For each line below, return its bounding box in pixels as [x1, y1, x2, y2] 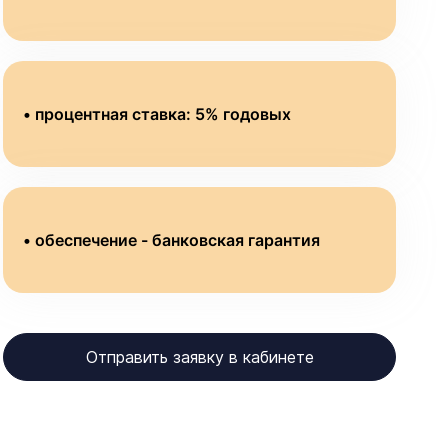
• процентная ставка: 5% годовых [23, 104, 291, 124]
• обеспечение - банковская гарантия [23, 230, 320, 250]
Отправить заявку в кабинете [85, 347, 314, 367]
